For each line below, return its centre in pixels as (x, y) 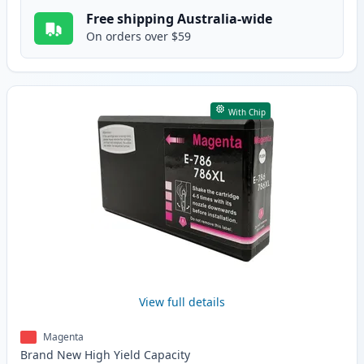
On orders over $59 (139, 37)
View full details (182, 302)
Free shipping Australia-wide (179, 19)
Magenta (63, 337)
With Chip (247, 113)
